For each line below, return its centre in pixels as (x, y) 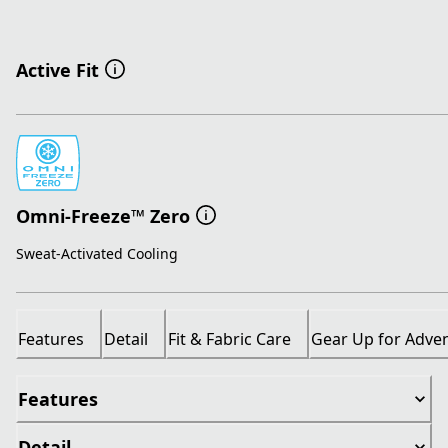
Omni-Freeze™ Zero (103, 215)
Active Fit (57, 70)
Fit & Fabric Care (229, 339)
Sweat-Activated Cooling (97, 254)
